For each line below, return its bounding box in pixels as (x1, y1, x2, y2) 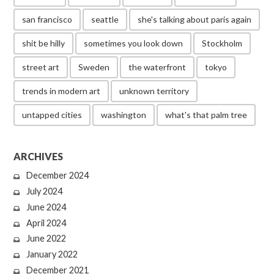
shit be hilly (22, 37, 65, 48)
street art (22, 61, 60, 72)
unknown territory (119, 85, 190, 96)
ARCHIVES (13, 150, 64, 162)
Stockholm (202, 37, 243, 48)
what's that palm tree (165, 109, 248, 120)
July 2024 (26, 186, 62, 197)
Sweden (78, 61, 110, 72)
